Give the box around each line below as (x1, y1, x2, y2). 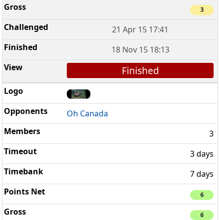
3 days (190, 148, 214, 160)
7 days (190, 168, 214, 180)
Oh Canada (67, 108, 109, 119)
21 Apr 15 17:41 (112, 24, 169, 35)
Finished (121, 63, 159, 77)
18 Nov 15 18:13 (111, 44, 169, 55)
